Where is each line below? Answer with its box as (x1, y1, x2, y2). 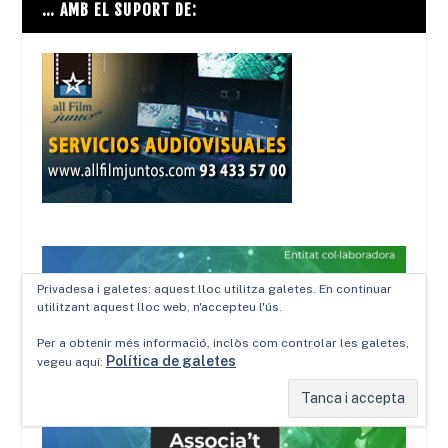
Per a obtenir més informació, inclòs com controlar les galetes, (37, 336, 409, 350)
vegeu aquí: (37, 355, 106, 369)
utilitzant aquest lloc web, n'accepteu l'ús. (37, 300, 282, 314)
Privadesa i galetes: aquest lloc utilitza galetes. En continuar (37, 282, 392, 296)
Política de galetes (106, 353, 236, 369)
